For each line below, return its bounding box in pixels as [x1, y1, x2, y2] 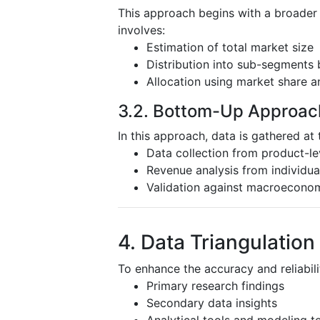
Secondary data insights [146, 295, 277, 310]
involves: [118, 22, 165, 37]
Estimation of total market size [146, 39, 314, 54]
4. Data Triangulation [118, 229, 315, 254]
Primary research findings [146, 278, 284, 293]
